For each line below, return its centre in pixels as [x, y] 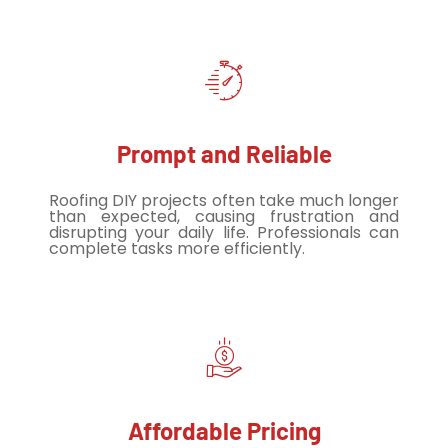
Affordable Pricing [224, 431]
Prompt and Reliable [224, 154]
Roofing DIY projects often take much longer [224, 201]
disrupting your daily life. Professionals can [224, 233]
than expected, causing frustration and [224, 217]
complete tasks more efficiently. [177, 249]
